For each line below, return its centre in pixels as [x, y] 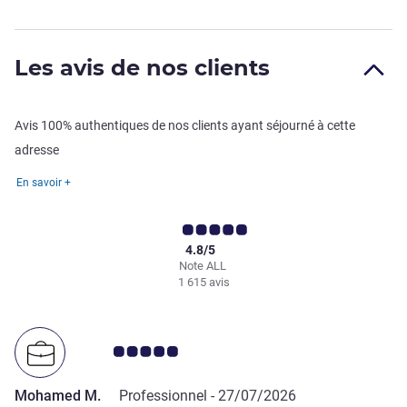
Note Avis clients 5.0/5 [159, 352]
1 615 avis [203, 283]
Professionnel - [169, 396]
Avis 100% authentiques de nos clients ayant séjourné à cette [185, 126]
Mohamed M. [58, 396]
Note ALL [203, 266]
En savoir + [44, 183]
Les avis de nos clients [142, 68]
